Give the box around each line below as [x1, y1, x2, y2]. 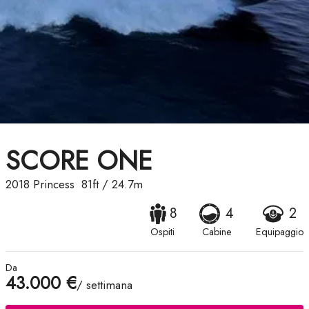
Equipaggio [256, 225, 303, 239]
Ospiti [150, 225, 175, 239]
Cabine [201, 225, 232, 239]
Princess [33, 176, 74, 193]
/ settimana [77, 277, 132, 294]
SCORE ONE [6, 141, 152, 180]
